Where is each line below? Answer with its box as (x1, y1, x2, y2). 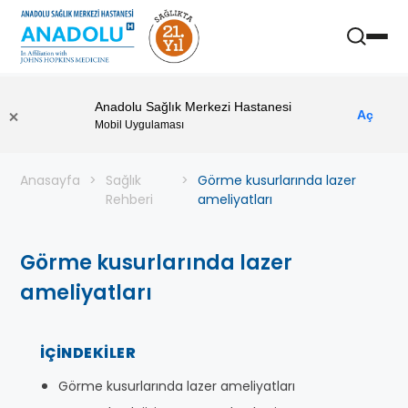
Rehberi (106, 190, 153, 209)
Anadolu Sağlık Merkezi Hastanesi (95, 98, 291, 114)
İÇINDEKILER (40, 342, 137, 363)
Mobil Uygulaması (95, 117, 184, 131)
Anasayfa (20, 171, 80, 189)
